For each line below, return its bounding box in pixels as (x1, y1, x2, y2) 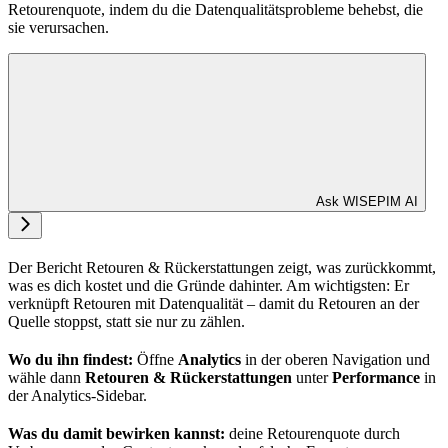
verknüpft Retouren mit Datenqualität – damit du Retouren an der (8, 295, 419, 313)
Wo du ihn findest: (8, 351, 133, 369)
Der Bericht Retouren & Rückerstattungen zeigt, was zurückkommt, (8, 259, 436, 277)
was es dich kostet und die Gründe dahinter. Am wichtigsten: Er (8, 277, 409, 295)
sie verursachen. (8, 19, 109, 37)
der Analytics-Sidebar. (8, 387, 147, 405)
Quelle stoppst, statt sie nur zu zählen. (8, 313, 245, 331)
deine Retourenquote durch (225, 425, 400, 443)
